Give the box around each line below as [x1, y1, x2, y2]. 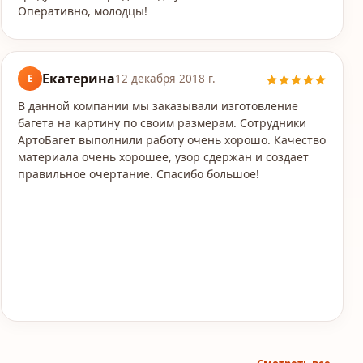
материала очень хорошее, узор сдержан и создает [18, 149, 310, 164]
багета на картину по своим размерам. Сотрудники [18, 115, 307, 130]
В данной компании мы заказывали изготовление [18, 98, 299, 113]
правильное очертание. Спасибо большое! [18, 166, 260, 181]
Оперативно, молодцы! [18, 3, 148, 19]
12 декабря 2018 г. [115, 71, 216, 86]
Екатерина [42, 70, 116, 88]
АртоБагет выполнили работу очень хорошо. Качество [18, 132, 327, 147]
